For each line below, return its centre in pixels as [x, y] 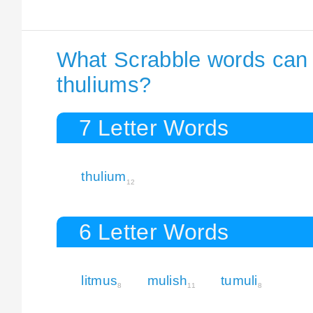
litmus [100, 280]
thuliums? [104, 85]
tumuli [239, 280]
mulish [167, 280]
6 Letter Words [154, 232]
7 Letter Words [154, 128]
